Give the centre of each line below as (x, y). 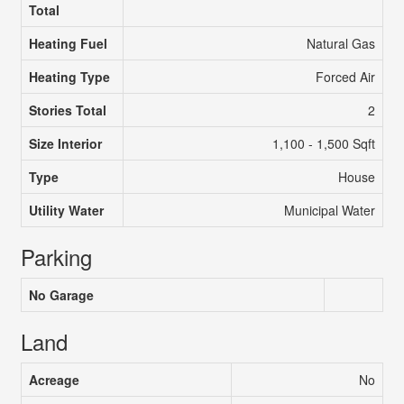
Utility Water (66, 210)
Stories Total (67, 110)
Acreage (54, 379)
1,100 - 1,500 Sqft (323, 143)
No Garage (61, 294)
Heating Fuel (68, 43)
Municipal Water (329, 210)
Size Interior (65, 143)
